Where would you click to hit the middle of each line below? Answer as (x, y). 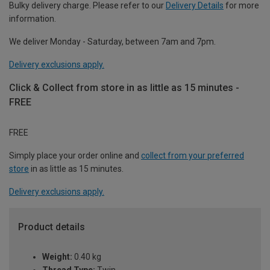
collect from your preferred (193, 155)
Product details (52, 227)
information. (33, 18)
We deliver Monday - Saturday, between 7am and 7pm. (112, 41)
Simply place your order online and (75, 155)
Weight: (57, 257)
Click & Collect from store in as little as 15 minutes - (124, 87)
